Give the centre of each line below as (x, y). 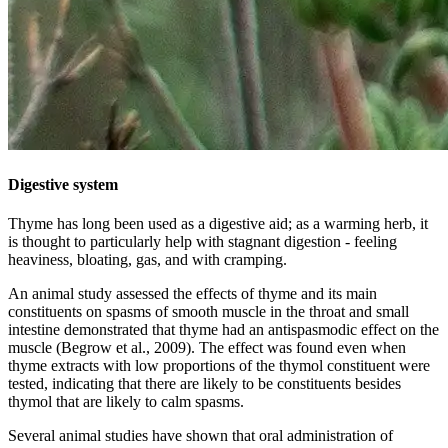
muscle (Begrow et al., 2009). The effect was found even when (207, 347)
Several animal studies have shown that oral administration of (200, 435)
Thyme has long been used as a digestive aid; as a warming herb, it (218, 223)
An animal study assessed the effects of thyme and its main (192, 293)
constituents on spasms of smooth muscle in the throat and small (208, 311)
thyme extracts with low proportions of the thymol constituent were (219, 365)
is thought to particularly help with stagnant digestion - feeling (202, 241)
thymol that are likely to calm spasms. (126, 401)
